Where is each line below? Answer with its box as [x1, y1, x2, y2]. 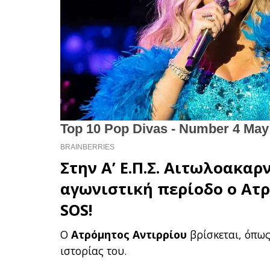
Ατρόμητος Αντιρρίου [71, 227, 187, 242]
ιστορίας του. [60, 243, 127, 258]
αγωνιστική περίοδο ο [60, 178, 242, 199]
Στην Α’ [60, 157, 121, 178]
